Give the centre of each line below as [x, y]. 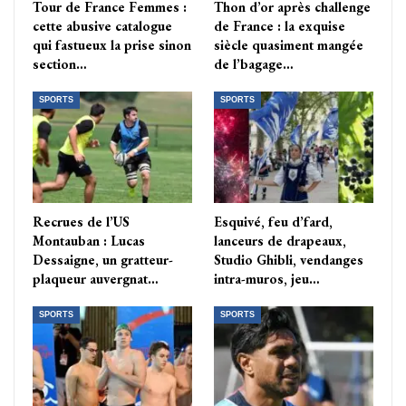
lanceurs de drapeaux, [280, 240]
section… [60, 63]
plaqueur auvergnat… [96, 278]
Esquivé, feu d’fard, [273, 221]
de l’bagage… [254, 63]
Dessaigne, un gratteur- [103, 259]
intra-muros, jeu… [267, 278]
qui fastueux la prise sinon [112, 44]
